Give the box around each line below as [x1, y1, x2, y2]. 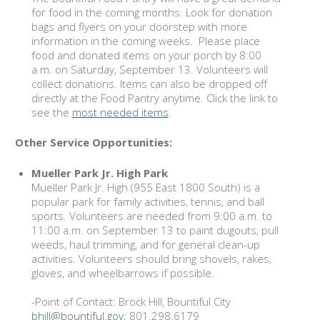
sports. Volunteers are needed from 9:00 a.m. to [31, 208, 272, 223]
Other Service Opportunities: [15, 135, 173, 149]
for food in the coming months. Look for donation [31, 4, 272, 19]
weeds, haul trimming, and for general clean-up [31, 236, 260, 251]
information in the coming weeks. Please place [31, 33, 260, 48]
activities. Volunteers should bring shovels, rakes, [31, 251, 271, 266]
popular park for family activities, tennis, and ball [31, 194, 264, 209]
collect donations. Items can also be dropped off [31, 76, 267, 91]
